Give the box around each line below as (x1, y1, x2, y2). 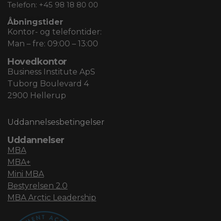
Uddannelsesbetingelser (7, 117, 105, 127)
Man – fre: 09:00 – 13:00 (7, 39, 98, 48)
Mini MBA (7, 169, 44, 179)
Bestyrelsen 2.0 (7, 181, 68, 190)
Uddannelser (7, 135, 65, 146)
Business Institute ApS (7, 67, 95, 76)
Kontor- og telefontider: (7, 27, 102, 37)
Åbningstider (7, 17, 63, 27)
